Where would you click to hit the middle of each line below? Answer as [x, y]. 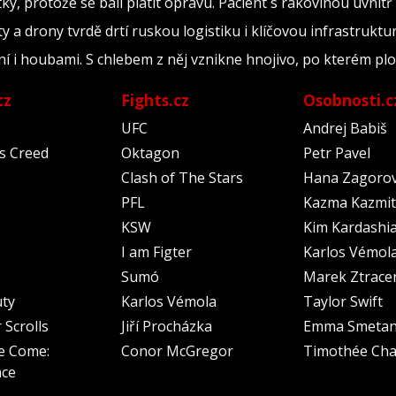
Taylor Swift [343, 302]
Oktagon [150, 153]
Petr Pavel [337, 153]
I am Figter [156, 252]
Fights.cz [155, 100]
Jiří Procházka [166, 327]
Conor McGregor [177, 351]
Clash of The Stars [182, 178]
